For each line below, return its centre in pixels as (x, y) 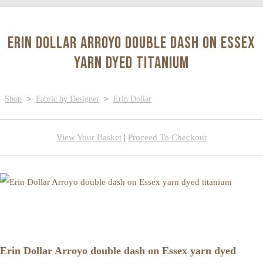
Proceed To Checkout (167, 137)
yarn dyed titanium (131, 63)
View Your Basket (89, 137)
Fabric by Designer (68, 99)
